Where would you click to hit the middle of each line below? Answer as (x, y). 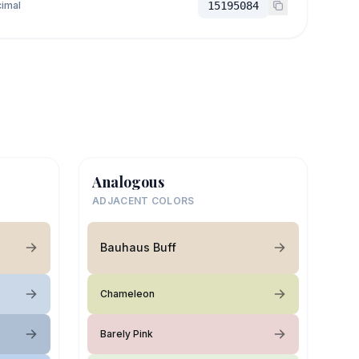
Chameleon (127, 293)
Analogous (128, 182)
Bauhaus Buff (138, 247)
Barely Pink (127, 333)
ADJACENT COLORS (143, 200)
